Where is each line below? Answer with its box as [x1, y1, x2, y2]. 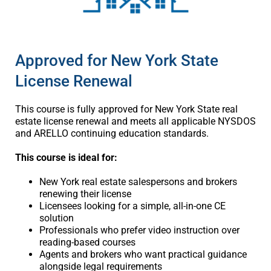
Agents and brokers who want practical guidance [39, 249, 247, 261]
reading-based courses [39, 237, 135, 249]
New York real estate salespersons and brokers [39, 176, 237, 188]
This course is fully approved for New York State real [15, 103, 238, 116]
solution [39, 212, 74, 224]
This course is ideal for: [15, 152, 117, 164]
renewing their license [39, 188, 131, 200]
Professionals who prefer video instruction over [39, 224, 240, 237]
